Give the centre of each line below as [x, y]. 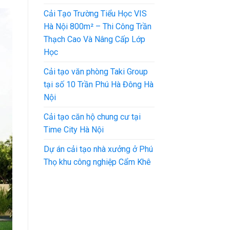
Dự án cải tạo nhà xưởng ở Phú [98, 149]
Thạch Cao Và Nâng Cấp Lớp [94, 39]
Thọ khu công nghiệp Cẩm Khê [97, 162]
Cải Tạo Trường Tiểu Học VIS [95, 13]
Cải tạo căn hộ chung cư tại [92, 117]
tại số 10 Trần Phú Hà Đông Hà [98, 84]
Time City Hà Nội [73, 129]
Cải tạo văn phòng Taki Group [95, 71]
